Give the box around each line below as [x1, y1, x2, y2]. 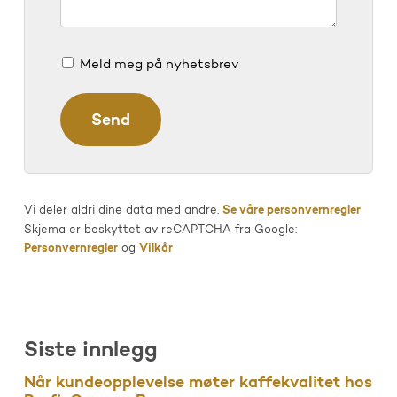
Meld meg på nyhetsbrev [79, 58, 239, 72]
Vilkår [138, 243, 173, 254]
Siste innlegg [23, 339, 158, 362]
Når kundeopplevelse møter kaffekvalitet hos [23, 374, 372, 392]
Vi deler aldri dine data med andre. [23, 204, 222, 216]
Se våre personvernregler [222, 204, 361, 216]
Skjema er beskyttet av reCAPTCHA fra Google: [23, 224, 297, 236]
